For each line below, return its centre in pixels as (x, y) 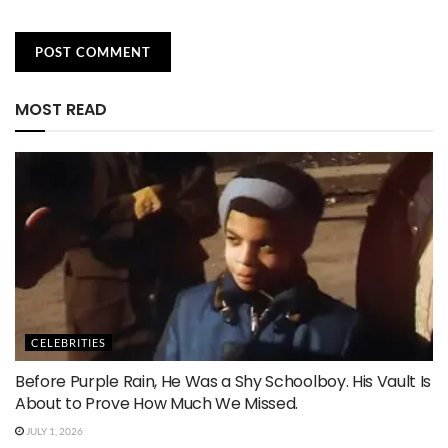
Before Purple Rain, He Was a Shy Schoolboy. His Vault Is (223, 381)
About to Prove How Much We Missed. (157, 403)
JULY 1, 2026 (53, 430)
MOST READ (61, 109)
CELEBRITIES (68, 342)
